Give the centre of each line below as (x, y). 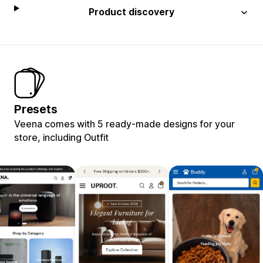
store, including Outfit (61, 137)
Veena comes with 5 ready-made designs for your (124, 124)
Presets (36, 109)
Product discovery (132, 11)
